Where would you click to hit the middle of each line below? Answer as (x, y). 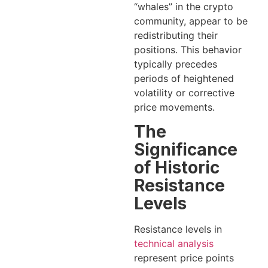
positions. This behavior (188, 49)
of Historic (177, 168)
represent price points (184, 258)
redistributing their (176, 35)
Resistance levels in (178, 229)
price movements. (174, 107)
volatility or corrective (184, 92)
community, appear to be (191, 21)
